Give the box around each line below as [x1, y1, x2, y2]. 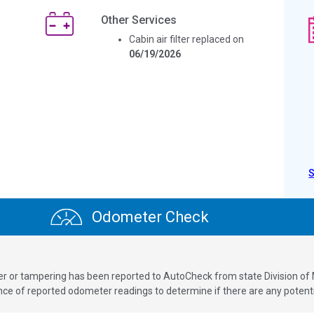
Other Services [100, 13, 177, 27]
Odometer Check [88, 207, 209, 226]
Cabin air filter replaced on [128, 33, 244, 45]
